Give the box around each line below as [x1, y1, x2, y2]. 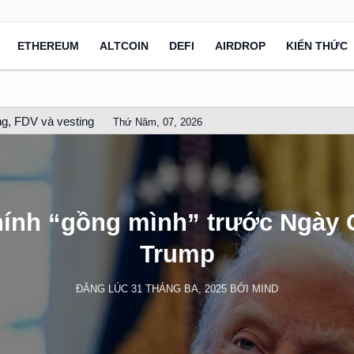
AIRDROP [215, 39, 265, 52]
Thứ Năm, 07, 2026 [113, 116, 203, 128]
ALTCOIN [100, 39, 149, 52]
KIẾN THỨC [286, 39, 348, 52]
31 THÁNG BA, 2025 [131, 282, 227, 295]
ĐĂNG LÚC [76, 282, 131, 295]
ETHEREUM [17, 39, 79, 52]
